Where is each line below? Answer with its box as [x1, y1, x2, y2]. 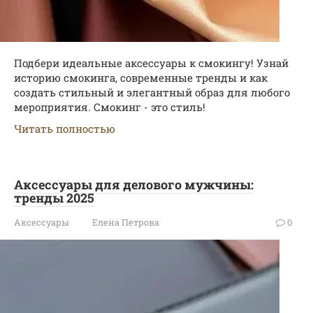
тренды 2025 [14, 189, 94, 206]
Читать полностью [14, 122, 115, 136]
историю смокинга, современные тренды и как [14, 71, 268, 85]
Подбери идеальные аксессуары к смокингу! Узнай [14, 56, 289, 70]
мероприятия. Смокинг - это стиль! [14, 100, 205, 114]
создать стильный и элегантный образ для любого [14, 85, 290, 99]
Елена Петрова [92, 217, 159, 228]
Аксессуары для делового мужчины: [14, 176, 254, 193]
